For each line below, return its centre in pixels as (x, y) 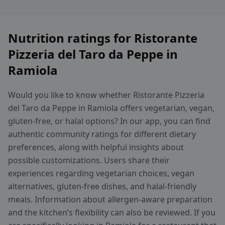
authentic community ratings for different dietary (102, 134)
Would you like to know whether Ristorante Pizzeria (106, 95)
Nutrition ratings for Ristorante (103, 38)
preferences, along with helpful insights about (96, 147)
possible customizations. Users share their (89, 160)
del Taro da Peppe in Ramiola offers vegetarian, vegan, (111, 108)
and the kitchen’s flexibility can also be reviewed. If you (112, 213)
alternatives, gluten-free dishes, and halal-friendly (102, 187)
